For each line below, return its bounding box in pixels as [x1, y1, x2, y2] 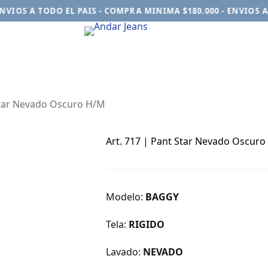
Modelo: [105, 190, 145, 203]
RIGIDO [128, 217, 165, 231]
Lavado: [105, 245, 143, 258]
